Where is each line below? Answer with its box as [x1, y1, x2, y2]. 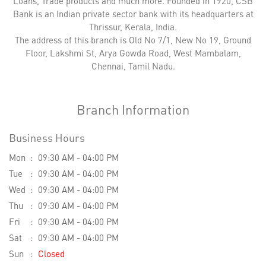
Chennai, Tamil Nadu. [91, 60, 175, 72]
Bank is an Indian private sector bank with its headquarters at [12, 8, 254, 20]
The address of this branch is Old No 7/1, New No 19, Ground [15, 34, 251, 46]
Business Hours [9, 130, 85, 144]
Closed [38, 247, 65, 259]
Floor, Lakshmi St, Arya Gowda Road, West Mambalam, [25, 47, 241, 59]
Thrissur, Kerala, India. [89, 21, 177, 33]
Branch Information [77, 101, 189, 118]
